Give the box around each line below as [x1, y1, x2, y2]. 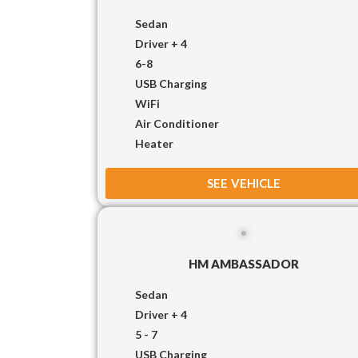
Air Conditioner [135, 116, 219, 130]
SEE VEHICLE [207, 175, 281, 190]
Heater [135, 136, 173, 150]
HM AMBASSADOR [189, 256, 300, 271]
